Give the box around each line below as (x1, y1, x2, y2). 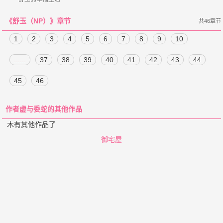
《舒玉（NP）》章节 (5, 17, 73, 25)
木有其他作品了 (7, 120, 56, 128)
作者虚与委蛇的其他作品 (5, 105, 83, 113)
